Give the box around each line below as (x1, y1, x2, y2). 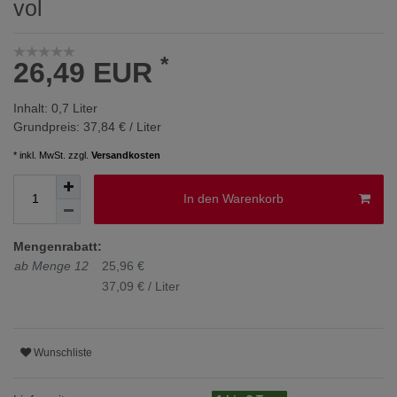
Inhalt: (13, 100, 51, 115)
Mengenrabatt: (13, 238, 102, 253)
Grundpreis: (13, 119, 83, 134)
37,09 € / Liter (102, 278, 180, 293)
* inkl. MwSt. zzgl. (13, 149, 91, 160)
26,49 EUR (13, 56, 160, 89)
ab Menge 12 (14, 258, 89, 273)
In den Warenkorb (183, 191, 284, 206)
